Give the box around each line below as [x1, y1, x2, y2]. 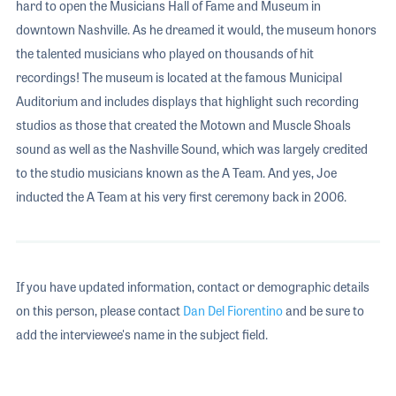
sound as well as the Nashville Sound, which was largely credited [15, 140, 368, 158]
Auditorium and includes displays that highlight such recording [15, 92, 359, 110]
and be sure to [282, 301, 364, 320]
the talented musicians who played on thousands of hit [15, 44, 314, 63]
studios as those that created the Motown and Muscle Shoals [15, 116, 351, 134]
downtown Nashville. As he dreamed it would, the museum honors [15, 20, 377, 39]
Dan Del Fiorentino [182, 301, 283, 320]
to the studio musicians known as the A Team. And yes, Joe [15, 164, 337, 182]
